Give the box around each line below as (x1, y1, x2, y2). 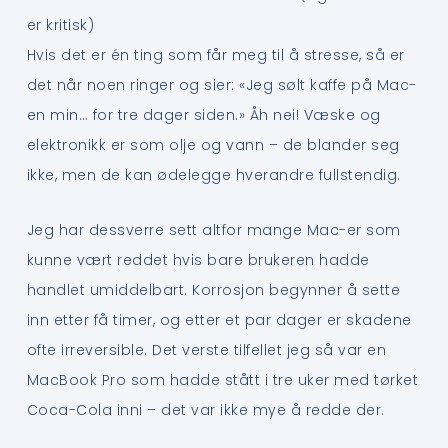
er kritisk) (26, 15, 95, 36)
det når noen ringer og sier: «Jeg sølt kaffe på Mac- (26, 75, 417, 96)
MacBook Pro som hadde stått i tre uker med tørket (26, 369, 419, 390)
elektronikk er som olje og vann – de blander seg (26, 135, 400, 156)
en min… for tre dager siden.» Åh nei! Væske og (26, 105, 381, 126)
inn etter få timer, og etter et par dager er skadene (26, 309, 412, 330)
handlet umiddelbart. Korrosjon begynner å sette (26, 279, 401, 300)
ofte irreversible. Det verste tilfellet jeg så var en (26, 339, 387, 360)
